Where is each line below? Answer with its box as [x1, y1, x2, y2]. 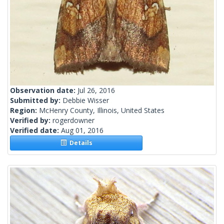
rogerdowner [52, 115, 94, 125]
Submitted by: [10, 95, 62, 105]
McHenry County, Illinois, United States [39, 105, 164, 115]
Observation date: [10, 85, 77, 95]
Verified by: [10, 115, 52, 125]
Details [66, 138, 92, 147]
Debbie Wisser [62, 95, 109, 105]
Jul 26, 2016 [77, 85, 115, 95]
